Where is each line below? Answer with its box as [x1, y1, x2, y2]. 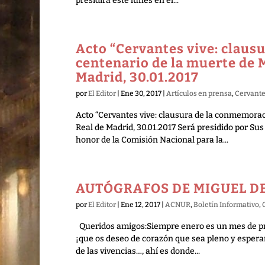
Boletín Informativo [193, 201, 259, 209]
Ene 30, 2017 [120, 89, 161, 98]
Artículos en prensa [166, 89, 232, 98]
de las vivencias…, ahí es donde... [75, 246, 200, 256]
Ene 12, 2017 [120, 201, 160, 209]
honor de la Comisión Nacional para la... [75, 135, 228, 145]
